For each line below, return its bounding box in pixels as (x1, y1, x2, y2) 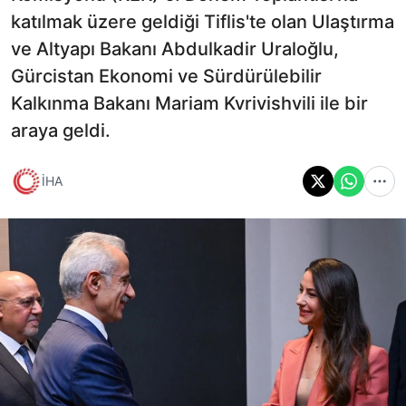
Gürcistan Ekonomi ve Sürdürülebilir (11, 64, 322, 87)
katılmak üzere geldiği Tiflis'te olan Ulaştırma (11, 10, 394, 33)
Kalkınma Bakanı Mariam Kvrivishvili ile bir (11, 92, 368, 114)
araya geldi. (11, 119, 111, 141)
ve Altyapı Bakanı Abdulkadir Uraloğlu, (11, 37, 339, 60)
